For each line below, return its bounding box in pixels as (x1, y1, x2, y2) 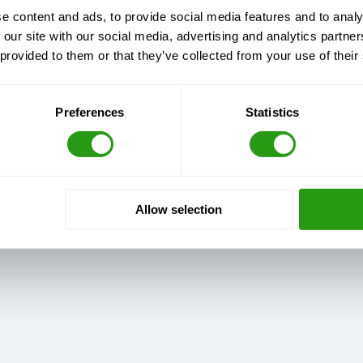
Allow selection (135, 202, 223, 216)
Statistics (246, 105, 299, 119)
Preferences (55, 105, 125, 119)
